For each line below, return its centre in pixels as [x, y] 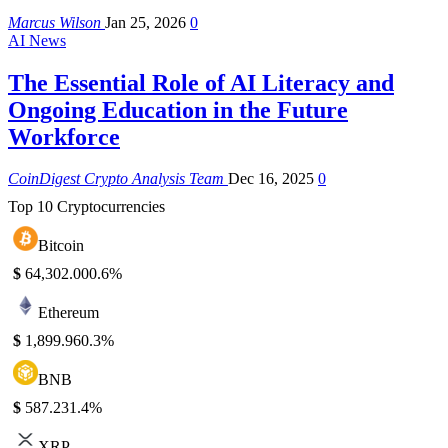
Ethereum [68, 313]
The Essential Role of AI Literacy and [201, 82]
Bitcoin [61, 246]
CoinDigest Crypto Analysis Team [118, 179]
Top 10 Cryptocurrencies [86, 207]
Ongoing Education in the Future [178, 109]
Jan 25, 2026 [145, 22]
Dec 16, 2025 [271, 179]
